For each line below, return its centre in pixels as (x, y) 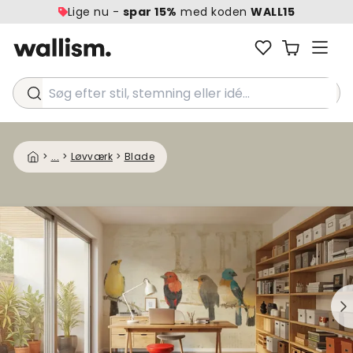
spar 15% (150, 12)
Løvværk (91, 156)
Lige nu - (95, 12)
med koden (214, 12)
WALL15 (273, 12)
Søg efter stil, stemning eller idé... (126, 101)
